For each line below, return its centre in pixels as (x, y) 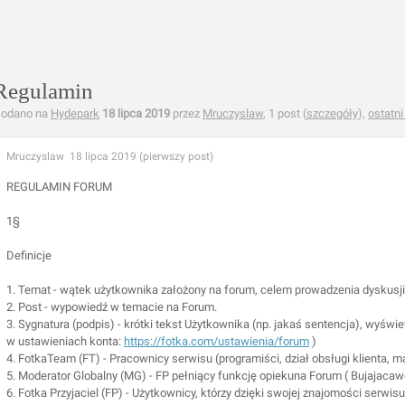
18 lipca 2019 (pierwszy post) (141, 156)
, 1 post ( (285, 113)
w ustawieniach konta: (65, 341)
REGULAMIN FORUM (59, 187)
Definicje (29, 255)
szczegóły (332, 113)
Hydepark (75, 113)
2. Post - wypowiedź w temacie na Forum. (112, 307)
